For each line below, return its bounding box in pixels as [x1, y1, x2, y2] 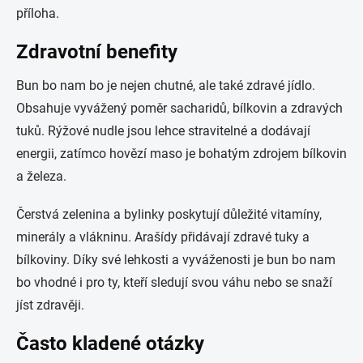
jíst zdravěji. [16, 297, 84, 313]
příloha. [16, 6, 59, 21]
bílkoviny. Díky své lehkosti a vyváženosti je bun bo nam [16, 252, 335, 267]
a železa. [16, 169, 66, 184]
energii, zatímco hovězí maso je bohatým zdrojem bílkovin [16, 146, 347, 161]
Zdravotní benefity [16, 41, 177, 63]
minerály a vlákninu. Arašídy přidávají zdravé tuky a [16, 229, 310, 245]
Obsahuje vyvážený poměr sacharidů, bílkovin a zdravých [16, 100, 343, 116]
